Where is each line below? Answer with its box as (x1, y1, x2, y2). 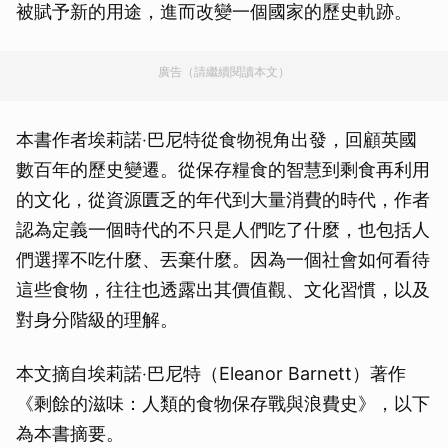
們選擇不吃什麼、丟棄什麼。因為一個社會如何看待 (16, 249, 430, 270)
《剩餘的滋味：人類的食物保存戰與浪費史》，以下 (16, 393, 430, 414)
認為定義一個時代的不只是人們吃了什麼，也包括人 (16, 219, 430, 240)
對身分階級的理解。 (16, 309, 178, 330)
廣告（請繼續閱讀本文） (158, 64, 290, 79)
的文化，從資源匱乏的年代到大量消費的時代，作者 (16, 189, 430, 210)
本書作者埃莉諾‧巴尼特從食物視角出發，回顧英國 (16, 129, 417, 150)
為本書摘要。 (16, 423, 124, 444)
